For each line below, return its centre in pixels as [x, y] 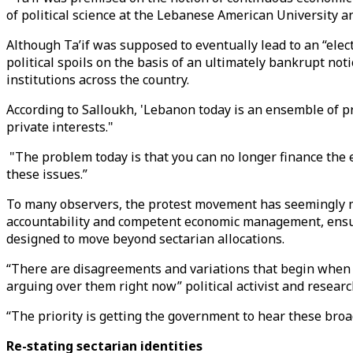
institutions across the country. [98, 80]
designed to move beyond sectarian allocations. [145, 239]
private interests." [60, 127]
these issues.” [48, 174]
